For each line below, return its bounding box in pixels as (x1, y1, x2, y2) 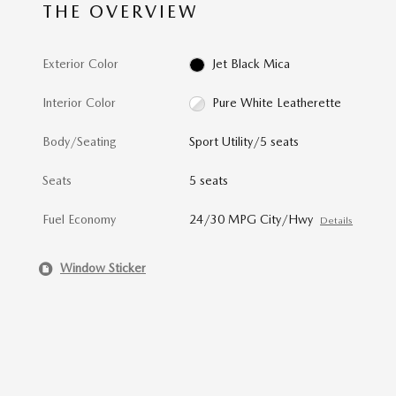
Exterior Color (42, 56, 118, 71)
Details (320, 214, 354, 226)
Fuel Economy (42, 211, 116, 226)
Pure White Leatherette (211, 95, 341, 110)
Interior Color (42, 95, 116, 110)
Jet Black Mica (211, 56, 290, 71)
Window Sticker (60, 261, 146, 276)
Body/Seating (42, 133, 117, 148)
